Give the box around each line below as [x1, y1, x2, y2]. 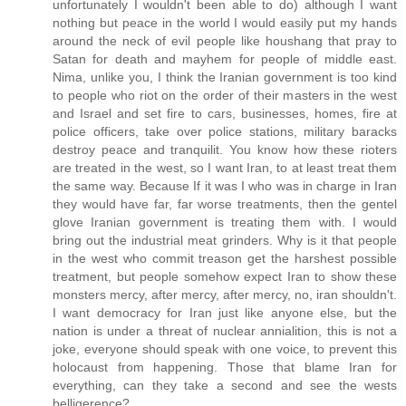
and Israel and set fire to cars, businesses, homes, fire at [53, 105, 397, 121]
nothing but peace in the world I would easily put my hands [53, 14, 397, 30]
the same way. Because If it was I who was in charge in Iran [53, 178, 397, 193]
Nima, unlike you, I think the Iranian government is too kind [53, 69, 397, 84]
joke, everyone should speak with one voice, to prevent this [53, 341, 397, 356]
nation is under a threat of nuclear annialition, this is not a [53, 323, 397, 338]
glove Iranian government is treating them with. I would [53, 214, 397, 229]
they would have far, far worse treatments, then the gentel [53, 196, 397, 211]
